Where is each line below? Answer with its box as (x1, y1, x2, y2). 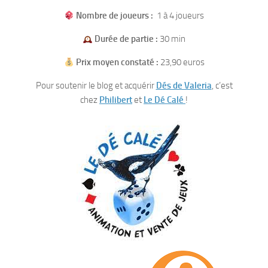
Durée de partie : (95, 33, 160, 44)
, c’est (211, 80, 233, 91)
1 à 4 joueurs (153, 10, 205, 21)
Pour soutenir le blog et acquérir (35, 80, 156, 91)
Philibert (99, 95, 132, 105)
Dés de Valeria (156, 80, 212, 91)
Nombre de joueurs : (76, 10, 154, 21)
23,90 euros (158, 57, 205, 68)
